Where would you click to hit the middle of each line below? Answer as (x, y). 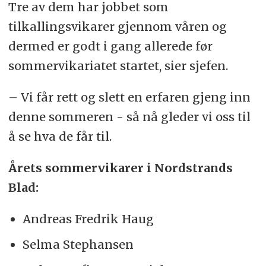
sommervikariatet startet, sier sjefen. (118, 65)
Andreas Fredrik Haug (88, 218)
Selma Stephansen (78, 244)
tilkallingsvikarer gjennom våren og (117, 26)
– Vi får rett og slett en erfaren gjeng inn (129, 97)
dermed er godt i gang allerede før (110, 46)
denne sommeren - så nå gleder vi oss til (129, 116)
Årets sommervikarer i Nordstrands (120, 167)
